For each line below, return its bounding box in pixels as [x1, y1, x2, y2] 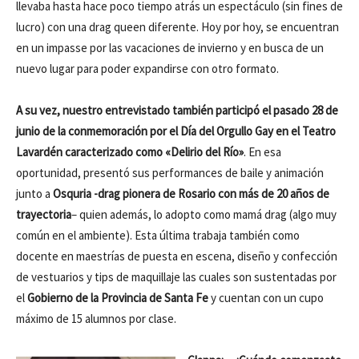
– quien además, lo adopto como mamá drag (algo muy [71, 207, 337, 222]
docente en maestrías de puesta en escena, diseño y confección [16, 248, 337, 264]
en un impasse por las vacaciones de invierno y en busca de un [16, 40, 324, 55]
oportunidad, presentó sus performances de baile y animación [16, 165, 324, 180]
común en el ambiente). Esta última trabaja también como [16, 228, 300, 243]
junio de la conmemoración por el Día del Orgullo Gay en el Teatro [16, 123, 336, 139]
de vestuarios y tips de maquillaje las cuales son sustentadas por [16, 269, 337, 284]
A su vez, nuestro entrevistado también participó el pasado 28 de [16, 103, 338, 118]
